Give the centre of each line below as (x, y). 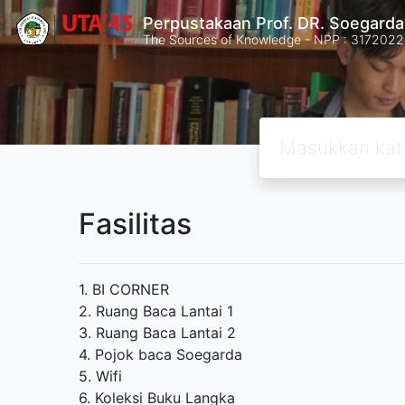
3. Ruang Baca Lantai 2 (157, 333)
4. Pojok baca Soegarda (160, 354)
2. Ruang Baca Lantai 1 (156, 311)
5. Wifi (100, 376)
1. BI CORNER (124, 289)
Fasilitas (135, 224)
